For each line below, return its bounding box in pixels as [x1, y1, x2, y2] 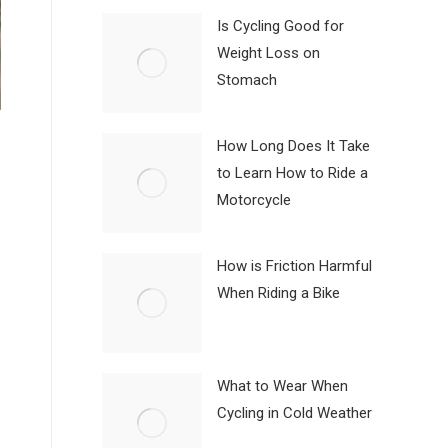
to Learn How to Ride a [217, 164, 368, 183]
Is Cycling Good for [217, 17, 344, 36]
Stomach [217, 71, 277, 90]
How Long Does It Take [217, 137, 370, 156]
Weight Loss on [217, 44, 320, 63]
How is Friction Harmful [217, 257, 372, 276]
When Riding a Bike [217, 284, 340, 303]
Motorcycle [217, 191, 291, 210]
